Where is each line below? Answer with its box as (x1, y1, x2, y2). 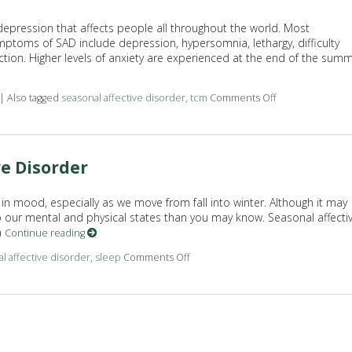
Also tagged (6, 91, 61, 105)
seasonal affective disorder (60, 91, 185, 105)
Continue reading (4, 226, 87, 240)
